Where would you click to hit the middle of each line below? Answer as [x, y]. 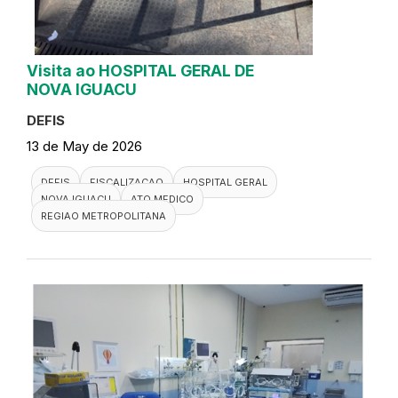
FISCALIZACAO [127, 183]
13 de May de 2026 [84, 147]
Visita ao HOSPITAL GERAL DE [140, 71]
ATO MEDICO [162, 199]
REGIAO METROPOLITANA [103, 216]
